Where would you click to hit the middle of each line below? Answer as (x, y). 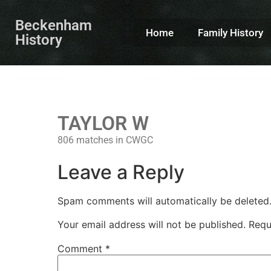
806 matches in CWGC (106, 140)
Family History (230, 33)
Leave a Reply (121, 172)
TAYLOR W (103, 123)
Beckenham (54, 25)
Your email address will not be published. (152, 224)
